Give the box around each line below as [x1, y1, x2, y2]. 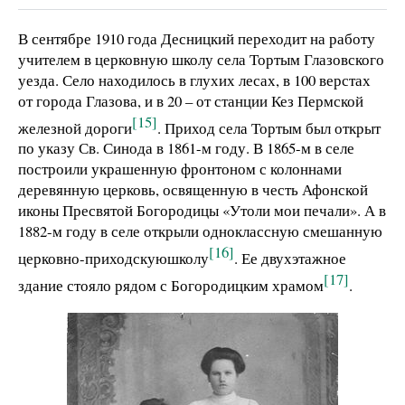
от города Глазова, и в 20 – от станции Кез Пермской [18, 89, 363, 111]
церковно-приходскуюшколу [18, 247, 209, 268]
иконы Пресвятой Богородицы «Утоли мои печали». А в [18, 200, 386, 221]
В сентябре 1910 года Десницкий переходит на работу [18, 27, 375, 49]
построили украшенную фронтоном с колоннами [18, 158, 342, 180]
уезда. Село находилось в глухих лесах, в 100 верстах [18, 69, 371, 90]
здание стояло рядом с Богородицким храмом [18, 274, 324, 296]
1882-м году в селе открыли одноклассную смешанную [18, 221, 382, 242]
